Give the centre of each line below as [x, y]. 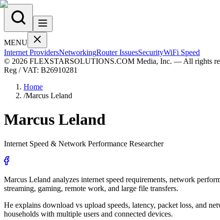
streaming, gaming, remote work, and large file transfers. [91, 188]
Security [151, 52]
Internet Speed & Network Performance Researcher [84, 143]
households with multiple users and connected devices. [88, 214]
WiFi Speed [182, 52]
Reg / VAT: [22, 70]
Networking [78, 52]
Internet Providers [31, 52]
